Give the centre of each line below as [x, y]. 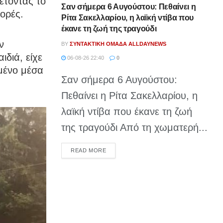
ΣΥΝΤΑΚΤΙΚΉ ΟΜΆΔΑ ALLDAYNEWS [118, 44]
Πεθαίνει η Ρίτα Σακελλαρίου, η [130, 95]
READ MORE [89, 150]
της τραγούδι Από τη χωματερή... [135, 127]
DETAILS [118, 150]
